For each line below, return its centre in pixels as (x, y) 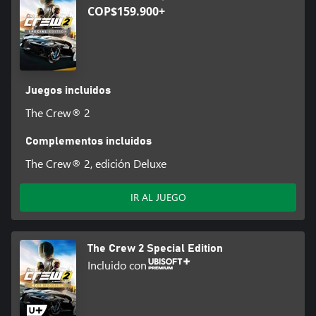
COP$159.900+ (126, 11)
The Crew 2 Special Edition (155, 248)
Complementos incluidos (88, 141)
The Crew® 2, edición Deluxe (96, 163)
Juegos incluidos (68, 90)
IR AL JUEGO (158, 197)
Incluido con (117, 265)
